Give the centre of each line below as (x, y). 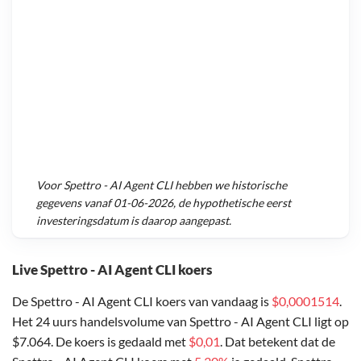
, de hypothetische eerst (232, 203)
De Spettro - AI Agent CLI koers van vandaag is (142, 301)
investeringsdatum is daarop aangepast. (134, 221)
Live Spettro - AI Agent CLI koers (112, 269)
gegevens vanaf (75, 203)
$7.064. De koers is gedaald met (100, 341)
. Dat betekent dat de (278, 341)
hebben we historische (230, 185)
